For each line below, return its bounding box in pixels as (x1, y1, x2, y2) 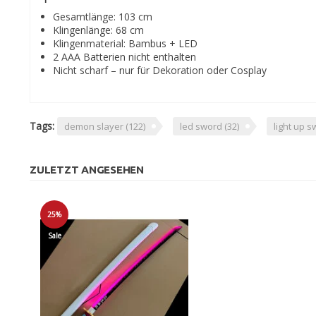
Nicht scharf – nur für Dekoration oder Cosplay (53, 63, 267, 77)
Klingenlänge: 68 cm (53, 23, 144, 37)
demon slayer (64, 120, 126, 133)
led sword (180, 120, 224, 133)
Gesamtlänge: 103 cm (53, 10, 152, 23)
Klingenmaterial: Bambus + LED (53, 37, 197, 50)
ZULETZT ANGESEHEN (30, 164, 144, 176)
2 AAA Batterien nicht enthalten (53, 50, 196, 63)
